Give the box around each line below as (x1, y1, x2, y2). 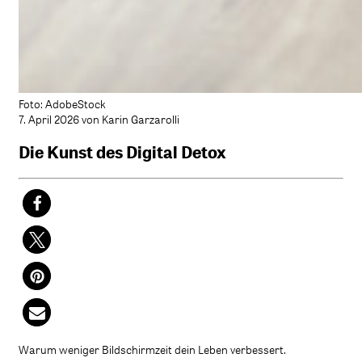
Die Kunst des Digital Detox (19, 141, 226, 164)
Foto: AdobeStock (19, 95, 106, 112)
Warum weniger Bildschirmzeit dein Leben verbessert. (19, 341, 286, 357)
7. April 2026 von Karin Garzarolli (19, 111, 179, 127)
